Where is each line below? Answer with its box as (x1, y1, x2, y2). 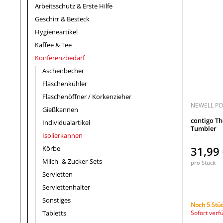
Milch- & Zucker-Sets (42, 157, 102, 166)
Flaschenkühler (42, 79, 87, 88)
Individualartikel (42, 118, 90, 127)
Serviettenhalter (42, 183, 90, 192)
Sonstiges (42, 196, 71, 205)
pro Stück (191, 159, 216, 166)
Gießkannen (42, 105, 78, 114)
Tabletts (42, 209, 66, 218)
